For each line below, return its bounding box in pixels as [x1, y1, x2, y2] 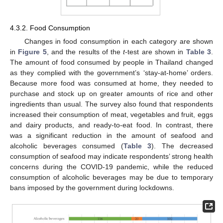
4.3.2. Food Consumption [10, 23, 90, 32]
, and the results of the [46, 47, 123, 56]
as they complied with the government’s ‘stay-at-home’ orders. [10, 68, 213, 77]
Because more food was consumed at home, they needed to [10, 79, 213, 87]
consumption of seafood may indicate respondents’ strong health [10, 152, 213, 160]
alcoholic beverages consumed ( [10, 141, 123, 150]
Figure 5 [18, 47, 47, 56]
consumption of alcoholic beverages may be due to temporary [10, 173, 213, 181]
